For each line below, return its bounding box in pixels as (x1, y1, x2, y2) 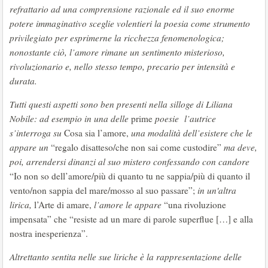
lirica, (10, 199, 32, 211)
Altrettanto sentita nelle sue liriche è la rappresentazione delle (10, 251, 242, 263)
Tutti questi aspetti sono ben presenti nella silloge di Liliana (10, 98, 233, 110)
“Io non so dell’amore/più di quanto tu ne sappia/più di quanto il (10, 170, 250, 182)
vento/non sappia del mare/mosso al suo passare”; (10, 184, 197, 196)
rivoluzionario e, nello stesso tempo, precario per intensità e (10, 60, 235, 72)
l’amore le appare (94, 199, 162, 211)
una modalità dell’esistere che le (131, 127, 252, 139)
